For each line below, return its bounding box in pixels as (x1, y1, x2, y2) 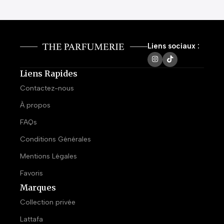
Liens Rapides (20, 68, 77, 78)
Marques (20, 182, 56, 192)
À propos (20, 100, 50, 109)
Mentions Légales (20, 151, 77, 160)
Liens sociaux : (147, 41, 199, 50)
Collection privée (20, 197, 75, 206)
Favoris (20, 168, 43, 177)
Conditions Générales (20, 134, 91, 143)
